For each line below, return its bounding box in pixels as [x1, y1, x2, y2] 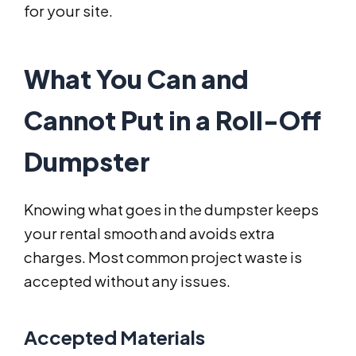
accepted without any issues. [24, 271, 230, 290]
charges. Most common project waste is [24, 247, 302, 266]
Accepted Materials [24, 324, 205, 349]
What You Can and [24, 62, 249, 95]
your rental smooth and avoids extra [24, 223, 275, 242]
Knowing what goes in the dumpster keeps [24, 199, 319, 219]
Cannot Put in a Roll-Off [24, 103, 321, 136]
